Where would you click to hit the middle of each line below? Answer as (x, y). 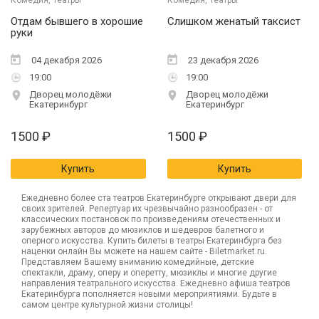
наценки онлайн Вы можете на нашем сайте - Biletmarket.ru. (144, 252)
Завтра (147, 69)
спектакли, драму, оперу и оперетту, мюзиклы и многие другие (149, 273)
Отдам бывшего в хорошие (77, 22)
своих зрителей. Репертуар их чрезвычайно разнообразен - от (147, 209)
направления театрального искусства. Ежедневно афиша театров (156, 284)
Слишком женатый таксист (234, 22)
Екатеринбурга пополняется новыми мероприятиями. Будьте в (149, 294)
